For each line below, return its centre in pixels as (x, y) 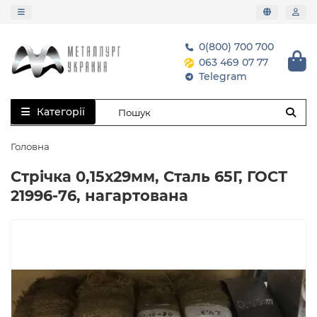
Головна (30, 146)
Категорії (61, 112)
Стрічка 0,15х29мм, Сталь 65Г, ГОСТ (149, 177)
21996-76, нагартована (99, 196)
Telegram (223, 76)
